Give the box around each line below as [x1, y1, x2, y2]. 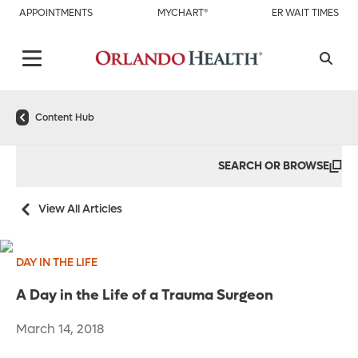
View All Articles [38, 201, 122, 217]
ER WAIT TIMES [272, 6, 339, 19]
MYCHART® [157, 6, 208, 19]
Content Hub [35, 111, 94, 125]
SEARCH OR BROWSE [218, 158, 329, 174]
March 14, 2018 [16, 320, 104, 338]
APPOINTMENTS [19, 6, 93, 19]
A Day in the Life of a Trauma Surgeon [16, 286, 273, 305]
